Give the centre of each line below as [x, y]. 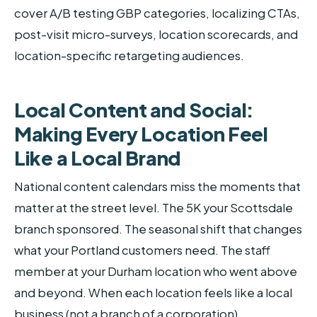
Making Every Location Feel [141, 133]
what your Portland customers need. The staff [142, 250]
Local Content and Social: [134, 109]
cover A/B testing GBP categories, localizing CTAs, [157, 13]
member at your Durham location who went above [156, 272]
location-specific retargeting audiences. [129, 55]
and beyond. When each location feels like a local [153, 293]
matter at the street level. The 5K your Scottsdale [154, 208]
